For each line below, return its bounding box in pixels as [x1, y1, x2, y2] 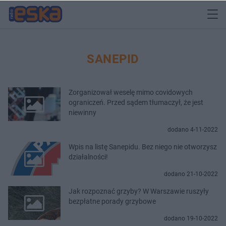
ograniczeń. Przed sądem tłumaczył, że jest [69, 98, 203, 106]
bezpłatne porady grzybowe [69, 197, 156, 205]
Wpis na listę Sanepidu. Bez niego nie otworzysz [69, 142, 217, 151]
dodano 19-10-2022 [164, 214, 218, 222]
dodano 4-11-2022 [167, 126, 218, 133]
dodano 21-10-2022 [164, 170, 218, 178]
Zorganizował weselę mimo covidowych [69, 88, 193, 96]
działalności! [69, 152, 108, 161]
